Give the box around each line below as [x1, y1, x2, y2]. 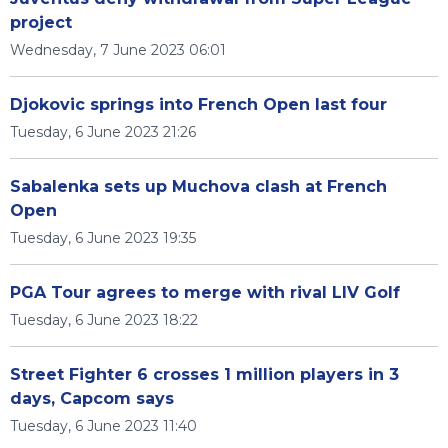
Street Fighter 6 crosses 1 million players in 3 [10, 365, 399, 384]
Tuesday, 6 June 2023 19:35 [10, 229, 196, 247]
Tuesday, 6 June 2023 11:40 [10, 417, 197, 435]
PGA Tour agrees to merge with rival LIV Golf [10, 283, 400, 302]
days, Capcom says [10, 389, 174, 408]
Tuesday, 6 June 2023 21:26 [10, 123, 196, 141]
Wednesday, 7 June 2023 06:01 [10, 41, 226, 59]
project [10, 13, 72, 32]
